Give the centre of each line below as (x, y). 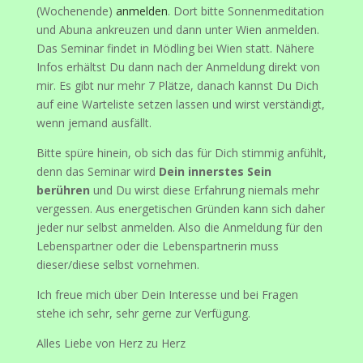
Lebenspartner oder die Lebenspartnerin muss (157, 246)
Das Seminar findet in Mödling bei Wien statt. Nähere (175, 48)
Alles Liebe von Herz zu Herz (111, 343)
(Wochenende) (76, 11)
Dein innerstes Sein (215, 171)
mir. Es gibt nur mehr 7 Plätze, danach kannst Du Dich (177, 85)
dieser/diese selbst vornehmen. (117, 264)
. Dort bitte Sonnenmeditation (246, 11)
